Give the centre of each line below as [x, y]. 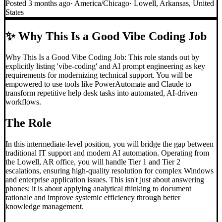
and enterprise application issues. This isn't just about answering [105, 179]
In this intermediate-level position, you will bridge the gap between [110, 144]
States [15, 12]
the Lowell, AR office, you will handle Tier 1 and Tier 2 [93, 162]
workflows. [23, 102]
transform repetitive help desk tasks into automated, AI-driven [101, 93]
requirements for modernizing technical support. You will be [99, 75]
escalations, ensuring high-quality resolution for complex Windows [110, 170]
